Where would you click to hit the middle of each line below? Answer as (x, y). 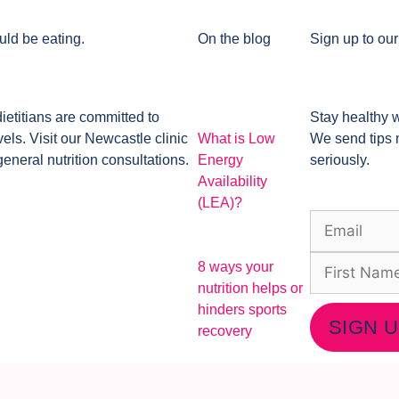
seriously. (340, 159)
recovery (225, 330)
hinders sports (243, 309)
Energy (221, 159)
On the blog (235, 38)
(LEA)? (220, 202)
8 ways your (236, 266)
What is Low (237, 138)
